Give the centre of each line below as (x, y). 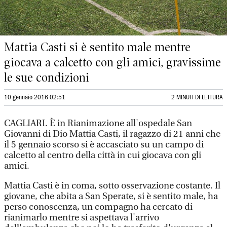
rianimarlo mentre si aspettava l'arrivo (82, 218)
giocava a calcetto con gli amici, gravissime (112, 62)
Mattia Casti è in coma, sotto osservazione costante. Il (112, 186)
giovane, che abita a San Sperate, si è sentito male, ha (111, 196)
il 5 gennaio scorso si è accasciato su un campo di (104, 145)
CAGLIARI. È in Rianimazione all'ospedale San (98, 123)
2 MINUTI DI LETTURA (197, 98)
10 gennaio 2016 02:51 (35, 98)
